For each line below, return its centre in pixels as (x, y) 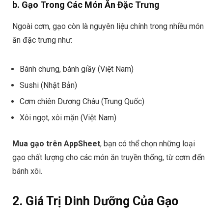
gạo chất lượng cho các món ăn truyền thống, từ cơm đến (109, 158)
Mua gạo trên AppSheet (56, 144)
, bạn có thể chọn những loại (148, 144)
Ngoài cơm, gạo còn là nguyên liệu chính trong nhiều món (108, 27)
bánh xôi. (27, 171)
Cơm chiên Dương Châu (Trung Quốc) (82, 102)
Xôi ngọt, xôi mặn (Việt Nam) (68, 118)
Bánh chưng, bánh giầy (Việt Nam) (77, 69)
